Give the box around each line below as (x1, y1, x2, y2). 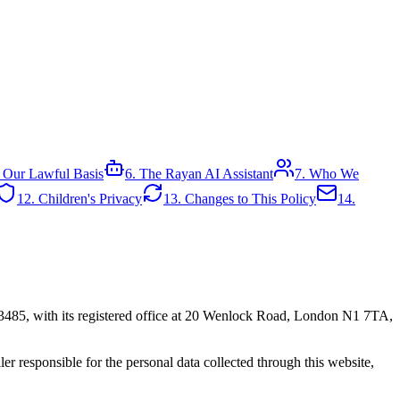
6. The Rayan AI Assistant (125, 165, 273, 181)
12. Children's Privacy (17, 190, 142, 206)
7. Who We (295, 165, 359, 181)
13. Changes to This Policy (163, 190, 316, 206)
